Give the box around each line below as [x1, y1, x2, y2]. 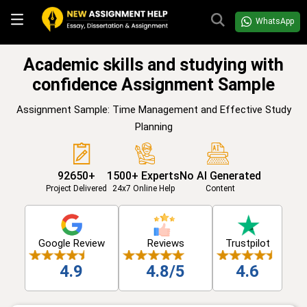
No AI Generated [180, 169, 261, 182]
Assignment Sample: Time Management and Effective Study [16, 103, 291, 116]
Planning [134, 120, 173, 133]
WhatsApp [256, 16, 294, 27]
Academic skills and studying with [23, 54, 284, 75]
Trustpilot [225, 236, 270, 249]
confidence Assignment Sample [32, 74, 275, 95]
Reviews [147, 236, 184, 249]
